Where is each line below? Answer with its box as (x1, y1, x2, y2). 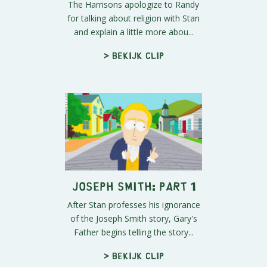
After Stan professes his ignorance (67, 198, 200, 210)
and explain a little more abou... (73, 26, 194, 38)
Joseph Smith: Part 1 (72, 182, 195, 188)
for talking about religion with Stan (67, 13, 200, 24)
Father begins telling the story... (73, 226, 194, 238)
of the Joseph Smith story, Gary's (70, 212, 197, 224)
